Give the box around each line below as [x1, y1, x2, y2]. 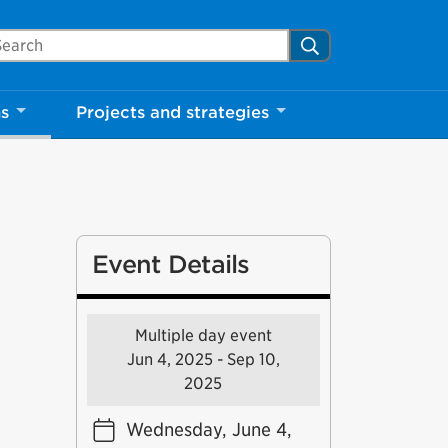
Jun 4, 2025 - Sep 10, [126, 350, 280, 369]
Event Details [91, 250, 250, 279]
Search [300, 31, 364, 56]
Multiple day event [134, 326, 272, 345]
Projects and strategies [76, 103, 269, 122]
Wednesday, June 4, [125, 419, 292, 440]
